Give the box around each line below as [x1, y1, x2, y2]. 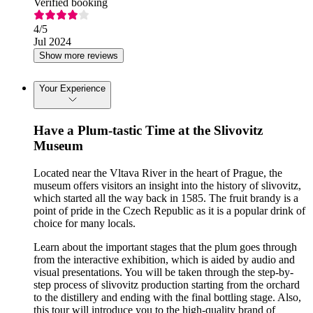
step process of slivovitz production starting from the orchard [34, 278, 300, 291]
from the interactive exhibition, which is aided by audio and [34, 253, 295, 265]
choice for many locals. [34, 217, 136, 229]
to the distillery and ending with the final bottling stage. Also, [34, 291, 301, 303]
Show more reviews [39, 50, 118, 61]
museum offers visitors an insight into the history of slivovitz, [34, 179, 301, 191]
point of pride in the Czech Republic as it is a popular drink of [34, 204, 305, 217]
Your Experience [39, 82, 105, 94]
